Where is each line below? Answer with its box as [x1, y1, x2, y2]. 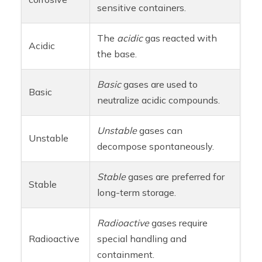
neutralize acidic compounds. [97, 94, 220, 106]
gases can [137, 125, 183, 137]
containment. [97, 249, 155, 261]
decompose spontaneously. [97, 140, 215, 153]
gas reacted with [143, 32, 218, 44]
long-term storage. [97, 187, 177, 199]
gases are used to [121, 78, 198, 91]
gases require [149, 217, 208, 229]
